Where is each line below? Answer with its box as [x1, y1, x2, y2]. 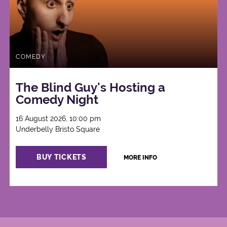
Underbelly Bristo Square [16, 125, 100, 133]
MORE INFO [124, 154, 158, 162]
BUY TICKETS [36, 153, 87, 162]
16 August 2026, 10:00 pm [16, 114, 101, 123]
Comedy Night [16, 92, 99, 107]
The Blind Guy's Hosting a [16, 80, 166, 95]
